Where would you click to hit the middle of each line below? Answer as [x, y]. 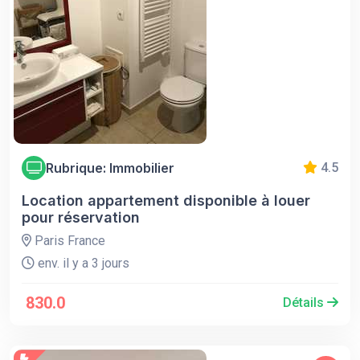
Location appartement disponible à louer [166, 201]
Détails [305, 303]
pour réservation [81, 218]
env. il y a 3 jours [82, 264]
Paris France [68, 241]
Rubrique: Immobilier [110, 168]
